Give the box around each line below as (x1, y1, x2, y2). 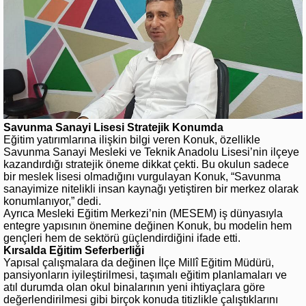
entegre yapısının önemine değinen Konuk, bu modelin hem (3, 220, 292, 232)
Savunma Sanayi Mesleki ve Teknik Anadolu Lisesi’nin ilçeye (3, 146, 299, 158)
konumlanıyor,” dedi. (3, 195, 101, 208)
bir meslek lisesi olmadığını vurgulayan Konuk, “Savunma (3, 171, 281, 183)
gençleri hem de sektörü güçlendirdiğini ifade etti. (3, 232, 240, 245)
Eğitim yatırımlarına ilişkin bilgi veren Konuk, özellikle (3, 134, 260, 146)
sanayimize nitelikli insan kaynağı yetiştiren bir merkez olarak (3, 183, 298, 195)
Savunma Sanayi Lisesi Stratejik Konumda (3, 122, 223, 134)
